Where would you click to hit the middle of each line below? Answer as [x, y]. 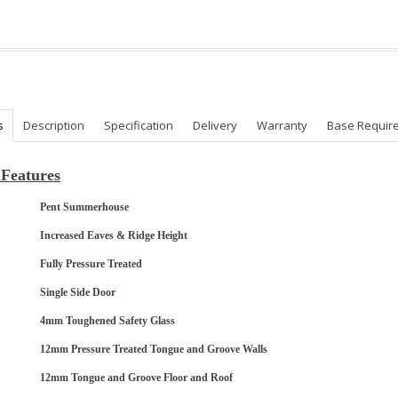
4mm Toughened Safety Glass [107, 321]
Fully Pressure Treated [91, 264]
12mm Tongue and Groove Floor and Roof [136, 378]
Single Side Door [78, 293]
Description [54, 125]
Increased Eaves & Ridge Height [114, 236]
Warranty [282, 125]
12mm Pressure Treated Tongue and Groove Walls [154, 350]
